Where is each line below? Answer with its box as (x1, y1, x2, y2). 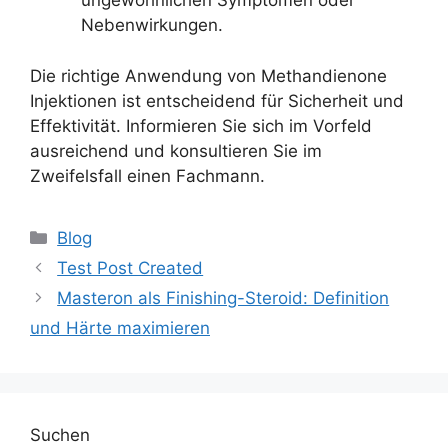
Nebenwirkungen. (81, 15, 223, 36)
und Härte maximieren (30, 317, 210, 338)
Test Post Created (57, 257, 204, 278)
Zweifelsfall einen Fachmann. (30, 165, 265, 186)
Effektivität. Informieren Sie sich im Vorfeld (30, 115, 372, 136)
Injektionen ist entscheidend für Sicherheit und (30, 90, 404, 111)
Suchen (30, 424, 90, 445)
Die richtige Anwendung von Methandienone (30, 65, 387, 86)
